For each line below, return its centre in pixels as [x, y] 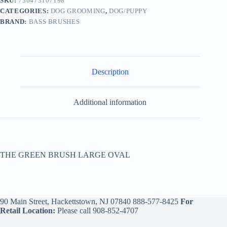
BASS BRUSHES [54, 21]
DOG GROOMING [78, 11]
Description [110, 71]
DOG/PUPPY [128, 11]
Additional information [110, 102]
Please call [74, 211]
